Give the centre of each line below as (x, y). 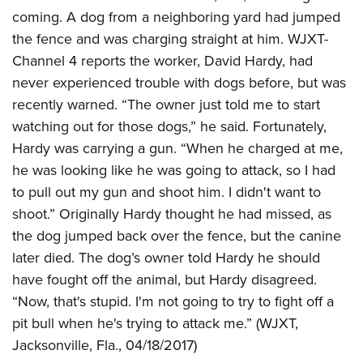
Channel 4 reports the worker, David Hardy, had (162, 61)
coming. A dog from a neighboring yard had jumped (176, 17)
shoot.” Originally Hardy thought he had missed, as (172, 214)
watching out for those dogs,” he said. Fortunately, (169, 126)
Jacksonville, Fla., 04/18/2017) (105, 345)
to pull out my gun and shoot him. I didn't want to (167, 192)
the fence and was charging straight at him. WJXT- (170, 39)
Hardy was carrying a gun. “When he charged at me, (177, 148)
